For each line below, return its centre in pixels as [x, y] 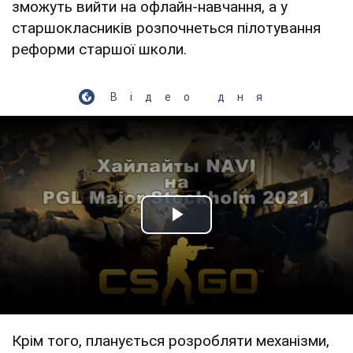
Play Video [233, 232]
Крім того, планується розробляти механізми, [171, 340]
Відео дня [192, 97]
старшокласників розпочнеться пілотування [166, 28]
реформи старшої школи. [99, 49]
